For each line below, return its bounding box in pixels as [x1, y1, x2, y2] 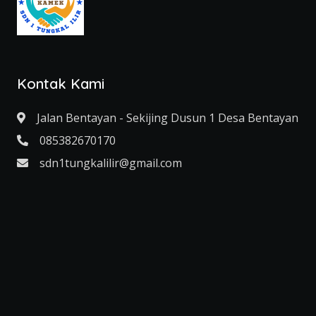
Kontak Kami [17, 75, 104, 93]
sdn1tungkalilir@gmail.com [39, 155, 182, 171]
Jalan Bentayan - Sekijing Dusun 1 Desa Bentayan [37, 110, 298, 126]
